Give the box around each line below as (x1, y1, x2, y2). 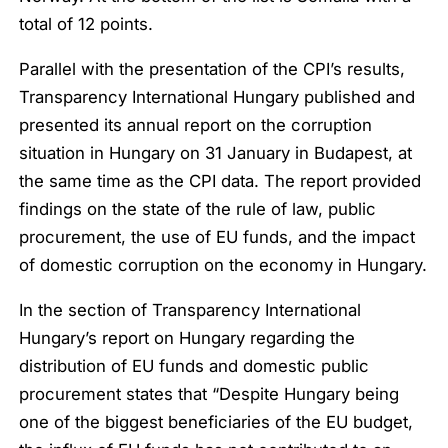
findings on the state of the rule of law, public (19, 199, 377, 219)
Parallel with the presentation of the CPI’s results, (19, 59, 406, 79)
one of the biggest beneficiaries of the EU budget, (19, 411, 414, 432)
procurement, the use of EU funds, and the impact (19, 227, 416, 247)
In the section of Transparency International (19, 299, 362, 320)
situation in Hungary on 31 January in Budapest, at (19, 143, 413, 163)
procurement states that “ (19, 383, 220, 404)
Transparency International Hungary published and (19, 87, 416, 107)
